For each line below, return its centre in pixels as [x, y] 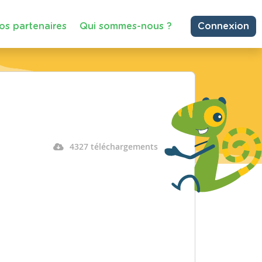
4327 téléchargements [113, 146]
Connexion [223, 26]
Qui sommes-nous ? [126, 26]
